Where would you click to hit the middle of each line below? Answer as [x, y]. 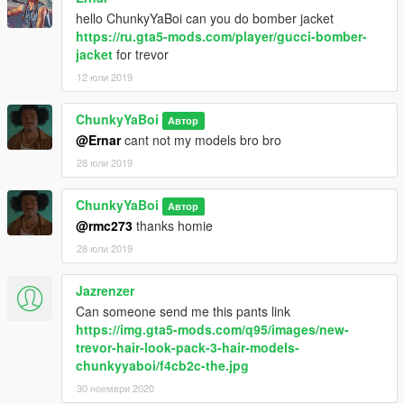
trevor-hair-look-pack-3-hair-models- [188, 348]
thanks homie [173, 226]
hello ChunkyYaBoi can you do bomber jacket [205, 18]
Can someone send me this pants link [183, 312]
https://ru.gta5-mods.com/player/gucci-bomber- [221, 37]
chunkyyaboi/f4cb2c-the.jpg [162, 366]
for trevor [141, 55]
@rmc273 [104, 226]
